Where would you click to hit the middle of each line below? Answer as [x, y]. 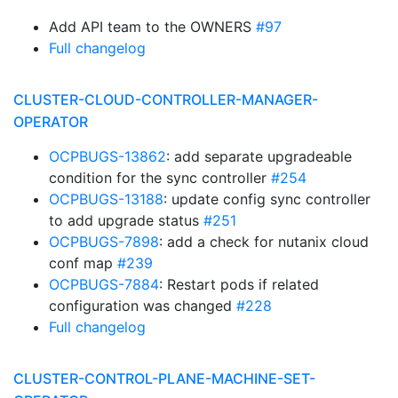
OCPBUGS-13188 [106, 199]
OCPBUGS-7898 [104, 242]
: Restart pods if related [239, 284]
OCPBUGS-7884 [104, 284]
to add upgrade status [126, 220]
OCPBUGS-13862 [107, 156]
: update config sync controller [267, 199]
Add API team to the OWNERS [152, 27]
